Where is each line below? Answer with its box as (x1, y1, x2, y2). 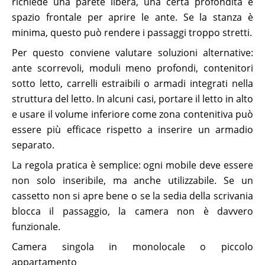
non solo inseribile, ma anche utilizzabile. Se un (12, 174, 253, 187)
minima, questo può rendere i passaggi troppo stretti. (12, 26, 252, 39)
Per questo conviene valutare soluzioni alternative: (12, 46, 253, 59)
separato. (12, 138, 54, 151)
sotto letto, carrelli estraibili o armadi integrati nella (12, 77, 253, 90)
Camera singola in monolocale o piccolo (12, 240, 253, 253)
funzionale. (12, 220, 60, 233)
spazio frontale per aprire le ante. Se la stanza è (12, 11, 253, 24)
